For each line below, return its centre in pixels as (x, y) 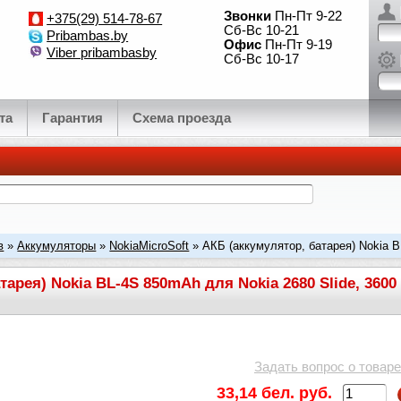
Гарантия (73, 118)
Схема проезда (182, 118)
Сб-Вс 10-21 (262, 30)
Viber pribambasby (102, 53)
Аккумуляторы (57, 246)
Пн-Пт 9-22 (307, 16)
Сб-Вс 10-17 (262, 59)
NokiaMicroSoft (149, 246)
